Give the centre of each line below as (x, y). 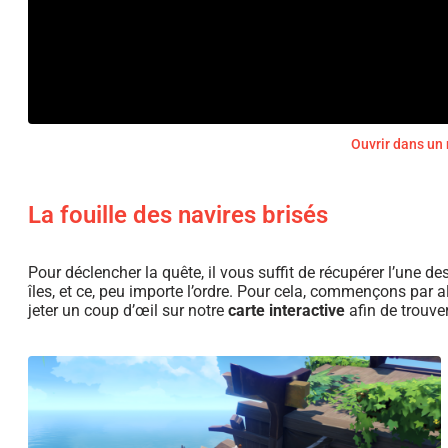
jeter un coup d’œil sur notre (126, 311)
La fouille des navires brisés (178, 215)
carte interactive (284, 311)
